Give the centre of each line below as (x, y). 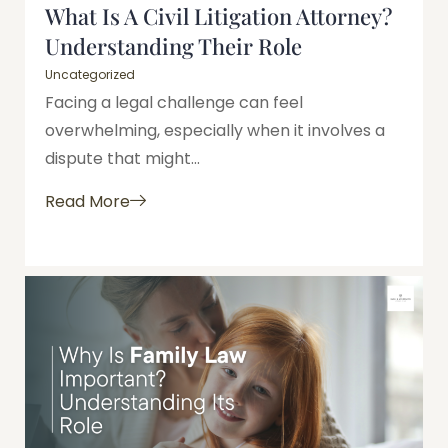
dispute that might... (122, 159)
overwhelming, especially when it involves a (215, 131)
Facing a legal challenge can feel (174, 103)
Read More (87, 201)
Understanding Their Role (173, 46)
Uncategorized (90, 75)
